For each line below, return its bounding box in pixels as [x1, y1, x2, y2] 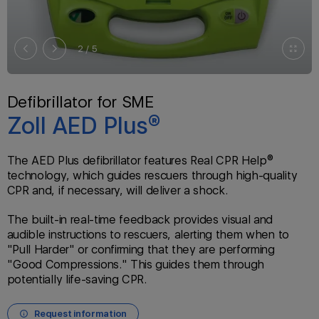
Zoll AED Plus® [6, 112, 166, 140]
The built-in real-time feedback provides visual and [6, 212, 273, 226]
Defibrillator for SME [6, 92, 155, 112]
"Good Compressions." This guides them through [6, 257, 265, 271]
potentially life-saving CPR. [6, 272, 147, 286]
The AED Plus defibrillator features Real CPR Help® [6, 153, 273, 167]
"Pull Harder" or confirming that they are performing [6, 242, 275, 256]
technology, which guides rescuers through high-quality [6, 168, 298, 182]
